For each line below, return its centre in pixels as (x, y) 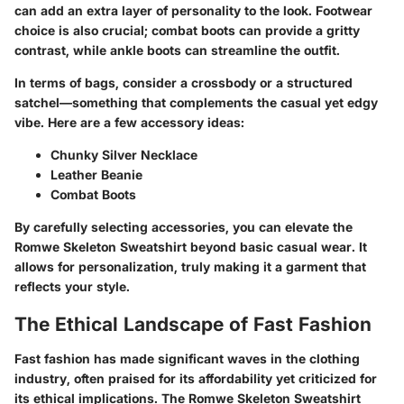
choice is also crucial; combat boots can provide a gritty (187, 31)
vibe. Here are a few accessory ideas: (129, 123)
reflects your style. (72, 287)
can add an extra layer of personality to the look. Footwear (193, 11)
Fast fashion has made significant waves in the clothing (187, 358)
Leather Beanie (96, 175)
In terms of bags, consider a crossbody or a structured (184, 83)
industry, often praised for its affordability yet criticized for (196, 378)
